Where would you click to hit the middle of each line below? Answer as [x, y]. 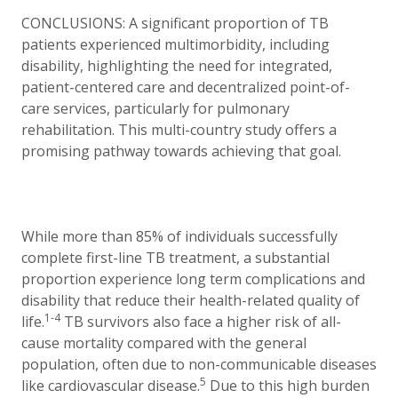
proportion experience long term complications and [193, 279]
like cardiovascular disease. [111, 386]
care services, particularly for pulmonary [155, 108]
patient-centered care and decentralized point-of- [186, 87]
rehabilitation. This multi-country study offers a [179, 130]
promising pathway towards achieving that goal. [181, 151]
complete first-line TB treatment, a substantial [175, 258]
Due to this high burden [288, 386]
